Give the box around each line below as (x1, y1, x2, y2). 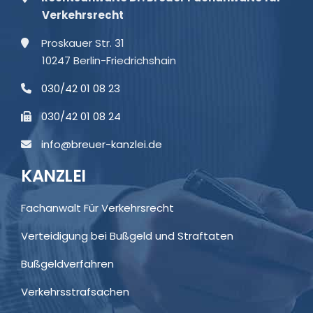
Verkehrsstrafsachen (21, 284, 129, 299)
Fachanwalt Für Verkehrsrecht (21, 200, 174, 215)
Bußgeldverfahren (21, 256, 114, 271)
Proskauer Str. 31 (38, 35, 124, 50)
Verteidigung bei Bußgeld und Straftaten (21, 228, 233, 243)
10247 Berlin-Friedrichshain (42, 52, 176, 68)
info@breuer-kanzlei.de (41, 136, 162, 152)
